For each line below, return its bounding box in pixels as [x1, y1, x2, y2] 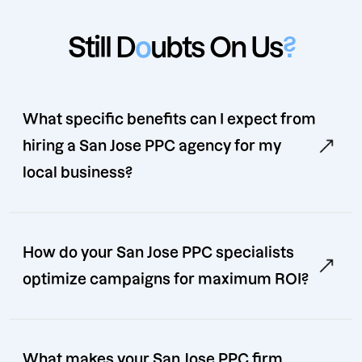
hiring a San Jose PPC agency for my [23, 138, 281, 154]
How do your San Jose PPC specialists [23, 245, 294, 261]
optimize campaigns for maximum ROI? [23, 271, 309, 288]
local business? [23, 165, 133, 181]
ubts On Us [149, 32, 283, 63]
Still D [67, 32, 135, 63]
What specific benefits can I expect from [23, 112, 316, 128]
